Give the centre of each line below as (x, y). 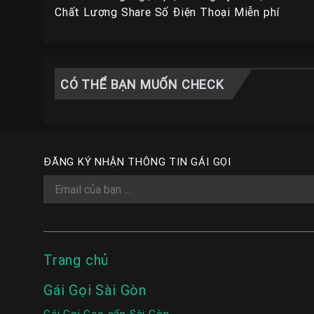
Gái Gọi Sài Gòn (95, 290)
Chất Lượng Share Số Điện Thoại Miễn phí (168, 12)
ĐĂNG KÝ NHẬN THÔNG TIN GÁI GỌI (137, 162)
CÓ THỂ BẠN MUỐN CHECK (142, 85)
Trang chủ (76, 260)
